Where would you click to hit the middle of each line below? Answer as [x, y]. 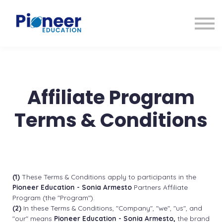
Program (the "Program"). [54, 197]
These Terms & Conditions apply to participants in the [108, 176]
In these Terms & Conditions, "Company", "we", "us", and [112, 208]
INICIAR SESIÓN [111, 17]
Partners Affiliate [160, 187]
